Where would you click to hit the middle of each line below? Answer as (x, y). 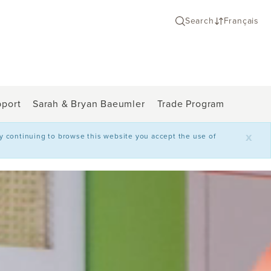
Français (241, 21)
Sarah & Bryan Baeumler (89, 104)
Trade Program (191, 104)
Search (199, 21)
